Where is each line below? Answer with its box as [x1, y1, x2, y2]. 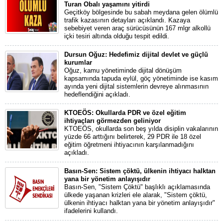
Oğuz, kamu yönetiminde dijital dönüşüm [64, 67, 182, 75]
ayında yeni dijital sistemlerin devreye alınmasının [64, 83, 209, 91]
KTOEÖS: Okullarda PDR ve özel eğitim [64, 109, 186, 117]
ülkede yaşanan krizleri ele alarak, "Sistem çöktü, [64, 191, 207, 199]
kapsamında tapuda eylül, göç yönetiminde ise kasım [64, 75, 218, 83]
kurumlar [64, 59, 92, 67]
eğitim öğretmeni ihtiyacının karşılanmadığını [64, 141, 194, 149]
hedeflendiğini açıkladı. [64, 91, 130, 99]
